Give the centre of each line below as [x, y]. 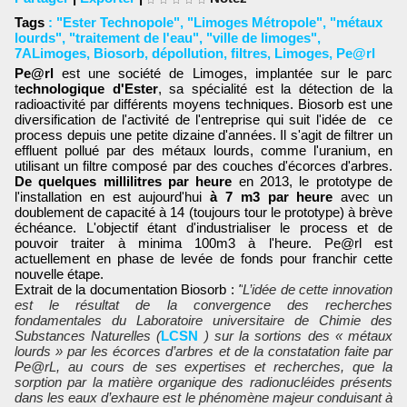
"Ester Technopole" [118, 22]
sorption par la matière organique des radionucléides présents [203, 382]
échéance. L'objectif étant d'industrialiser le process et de [203, 227]
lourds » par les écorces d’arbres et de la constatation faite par [203, 351]
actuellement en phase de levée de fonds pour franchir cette [203, 258]
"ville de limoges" [262, 38]
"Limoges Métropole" [255, 22]
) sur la [229, 335]
